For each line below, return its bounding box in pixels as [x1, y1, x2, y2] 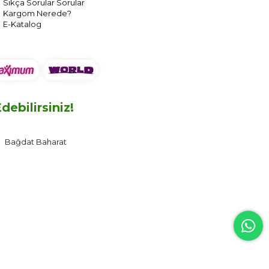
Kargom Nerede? [2, 8, 71, 18]
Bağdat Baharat [4, 136, 67, 147]
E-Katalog [2, 19, 41, 29]
